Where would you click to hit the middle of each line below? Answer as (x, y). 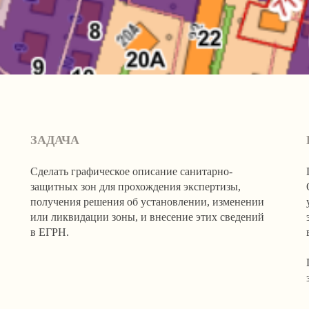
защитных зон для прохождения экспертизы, (136, 186)
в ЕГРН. (50, 232)
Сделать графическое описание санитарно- (131, 171)
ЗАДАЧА (55, 140)
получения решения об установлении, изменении (147, 201)
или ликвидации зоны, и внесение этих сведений (147, 217)
